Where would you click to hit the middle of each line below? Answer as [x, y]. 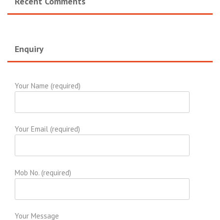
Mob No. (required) [43, 172]
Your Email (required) [47, 129]
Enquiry [29, 49]
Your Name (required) [48, 85]
